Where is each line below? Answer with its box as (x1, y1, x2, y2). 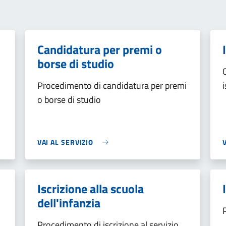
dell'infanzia (37, 194, 100, 212)
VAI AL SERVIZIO (37, 137, 94, 147)
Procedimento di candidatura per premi (37, 79, 187, 92)
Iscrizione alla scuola (37, 180, 144, 198)
